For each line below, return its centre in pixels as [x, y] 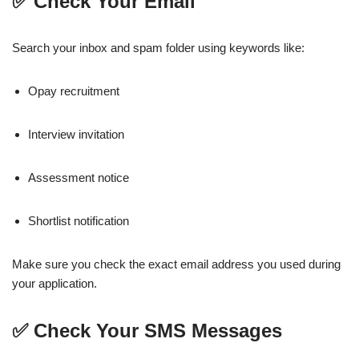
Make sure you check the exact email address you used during [176, 264]
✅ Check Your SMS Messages [147, 331]
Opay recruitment [74, 91]
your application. [54, 284]
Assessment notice [79, 178]
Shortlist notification [79, 221]
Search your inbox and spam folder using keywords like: [158, 48]
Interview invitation [76, 135]
